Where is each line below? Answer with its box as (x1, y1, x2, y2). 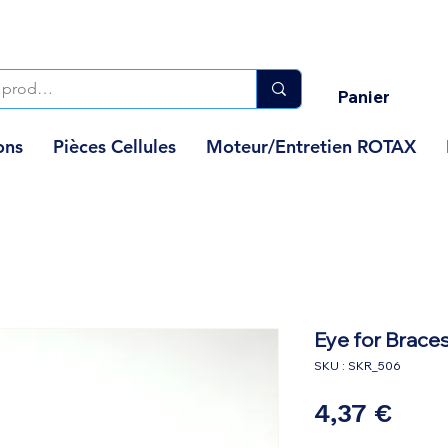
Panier (337, 85, 390, 107)
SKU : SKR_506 (314, 358, 401, 373)
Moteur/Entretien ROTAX (205, 135, 416, 158)
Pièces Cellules (52, 135, 176, 158)
